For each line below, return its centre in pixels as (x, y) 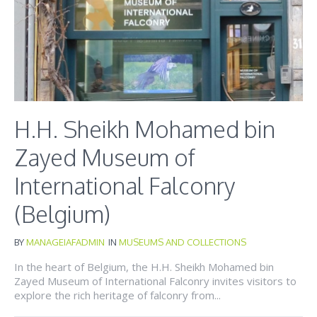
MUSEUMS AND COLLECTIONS (183, 242)
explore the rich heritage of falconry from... (117, 295)
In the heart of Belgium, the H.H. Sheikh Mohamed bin (144, 266)
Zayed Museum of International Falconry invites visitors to (155, 281)
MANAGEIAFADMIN (65, 242)
